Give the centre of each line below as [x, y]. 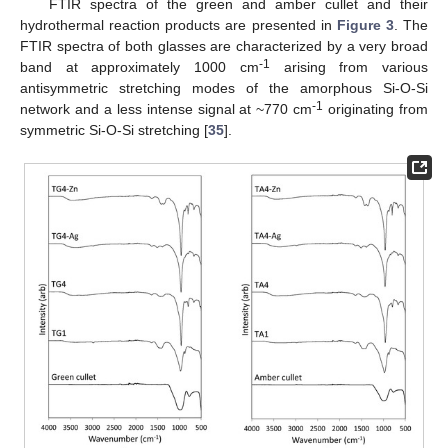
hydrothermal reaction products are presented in [178, 24]
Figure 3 [365, 24]
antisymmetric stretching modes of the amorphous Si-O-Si [224, 87]
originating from [376, 108]
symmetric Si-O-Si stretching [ [114, 129]
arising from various [349, 66]
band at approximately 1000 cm [139, 66]
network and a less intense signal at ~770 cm [166, 108]
